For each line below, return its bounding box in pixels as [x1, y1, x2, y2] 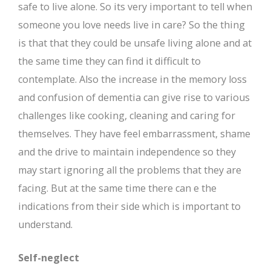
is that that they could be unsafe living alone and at [18, 36, 252, 50]
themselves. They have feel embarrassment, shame [18, 127, 250, 140]
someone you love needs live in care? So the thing [18, 18, 245, 31]
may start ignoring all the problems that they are [18, 163, 241, 177]
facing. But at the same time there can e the [18, 181, 217, 195]
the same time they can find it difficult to [18, 54, 201, 68]
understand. [18, 218, 73, 231]
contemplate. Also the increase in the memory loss [18, 73, 247, 86]
